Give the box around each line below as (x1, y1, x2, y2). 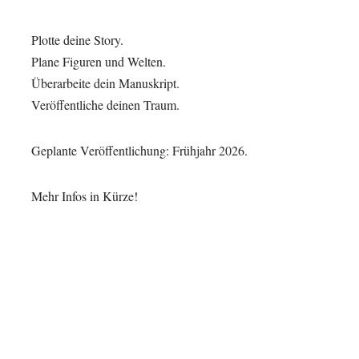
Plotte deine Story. (30, 31, 123, 48)
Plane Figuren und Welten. (30, 53, 166, 70)
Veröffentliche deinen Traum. (30, 96, 179, 113)
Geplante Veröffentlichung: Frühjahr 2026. (30, 142, 248, 159)
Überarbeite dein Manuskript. (30, 75, 179, 91)
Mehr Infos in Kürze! (30, 188, 138, 204)
